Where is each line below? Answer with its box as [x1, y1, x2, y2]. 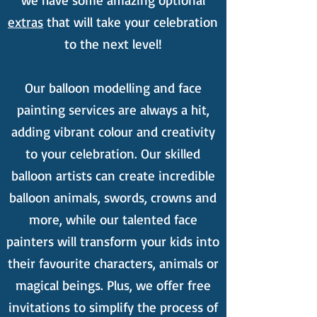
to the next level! [64, 35, 162, 52]
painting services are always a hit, [16, 101, 209, 118]
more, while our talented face [28, 211, 197, 228]
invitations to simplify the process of [8, 299, 218, 316]
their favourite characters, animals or [7, 255, 219, 272]
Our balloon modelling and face [24, 79, 202, 96]
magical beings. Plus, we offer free [15, 277, 211, 294]
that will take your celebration [43, 13, 218, 30]
